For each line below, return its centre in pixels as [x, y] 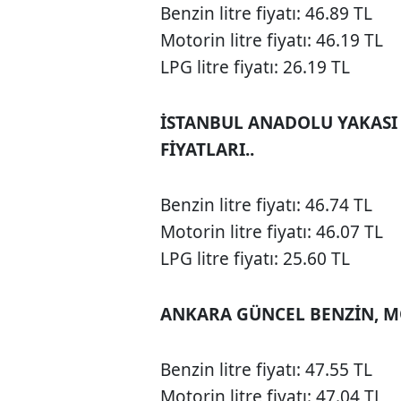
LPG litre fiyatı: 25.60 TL [256, 259]
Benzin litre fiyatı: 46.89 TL [267, 14]
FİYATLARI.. [208, 150]
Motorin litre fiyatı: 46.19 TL [272, 41]
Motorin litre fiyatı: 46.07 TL [272, 232]
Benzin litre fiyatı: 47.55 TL [267, 370]
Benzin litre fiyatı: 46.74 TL [267, 205]
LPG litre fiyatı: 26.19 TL [256, 68]
